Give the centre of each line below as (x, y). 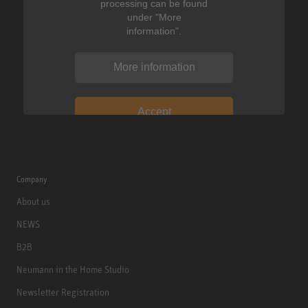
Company (32, 179)
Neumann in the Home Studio (73, 269)
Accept (154, 112)
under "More (154, 17)
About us (33, 201)
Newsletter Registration (63, 291)
